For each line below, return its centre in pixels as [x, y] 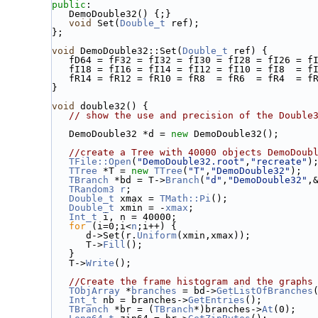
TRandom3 [92, 189]
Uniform [157, 235]
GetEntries [216, 300]
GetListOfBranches [265, 290]
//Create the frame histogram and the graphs [191, 281]
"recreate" [279, 161]
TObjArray [94, 290]
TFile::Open [100, 161]
